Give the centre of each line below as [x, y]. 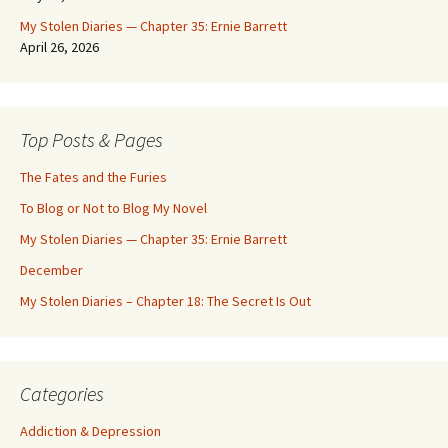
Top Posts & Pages [91, 139]
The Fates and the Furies [93, 177]
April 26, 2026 [59, 47]
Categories [62, 393]
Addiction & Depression [90, 431]
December [51, 270]
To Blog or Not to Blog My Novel [113, 208]
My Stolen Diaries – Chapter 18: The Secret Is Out [165, 301]
